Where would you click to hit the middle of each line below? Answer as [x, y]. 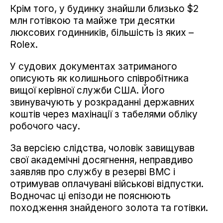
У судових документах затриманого [94, 67]
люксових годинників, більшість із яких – [102, 33]
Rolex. [24, 45]
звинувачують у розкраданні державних [102, 103]
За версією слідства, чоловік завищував [102, 148]
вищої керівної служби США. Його [87, 91]
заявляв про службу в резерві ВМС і [93, 172]
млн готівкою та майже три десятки [92, 21]
